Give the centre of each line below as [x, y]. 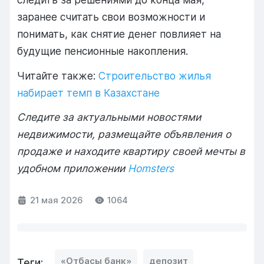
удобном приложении [71, 168]
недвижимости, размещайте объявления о [124, 134]
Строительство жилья [155, 75]
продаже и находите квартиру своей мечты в [131, 151]
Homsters [151, 168]
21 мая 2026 [57, 200]
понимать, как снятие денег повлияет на [119, 34]
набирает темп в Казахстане [89, 93]
